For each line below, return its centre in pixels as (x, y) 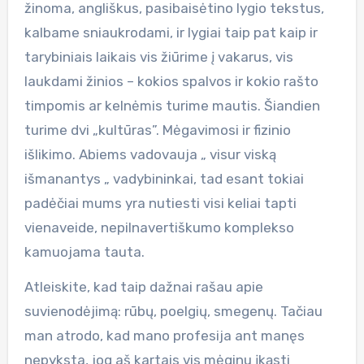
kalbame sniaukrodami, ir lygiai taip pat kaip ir (171, 32)
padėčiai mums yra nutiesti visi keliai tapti (160, 203)
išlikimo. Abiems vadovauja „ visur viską (150, 154)
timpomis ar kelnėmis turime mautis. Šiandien (172, 105)
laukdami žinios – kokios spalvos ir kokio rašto (171, 81)
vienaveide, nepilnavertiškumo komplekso (159, 227)
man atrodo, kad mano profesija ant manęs (164, 335)
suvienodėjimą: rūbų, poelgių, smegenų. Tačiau (173, 311)
